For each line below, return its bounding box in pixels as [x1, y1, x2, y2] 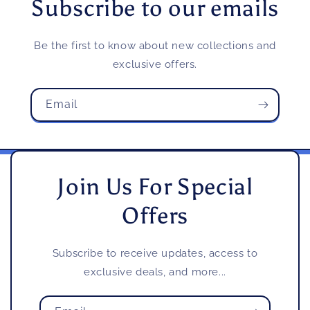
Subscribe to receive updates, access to [52, 246, 258, 259]
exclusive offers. [112, 57, 198, 71]
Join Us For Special [57, 172, 253, 201]
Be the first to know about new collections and [34, 39, 276, 52]
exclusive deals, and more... [84, 265, 226, 278]
